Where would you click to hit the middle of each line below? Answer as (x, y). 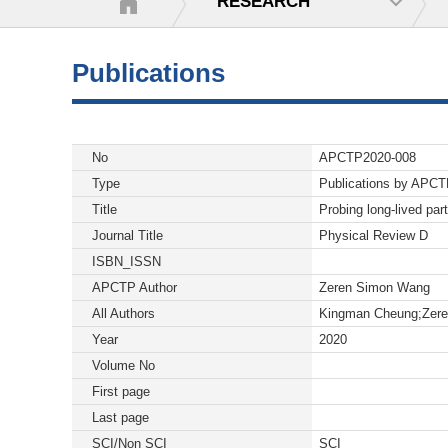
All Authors (123, 313)
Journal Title (127, 235)
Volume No (123, 365)
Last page (120, 417)
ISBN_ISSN (126, 261)
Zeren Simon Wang (374, 287)
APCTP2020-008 (367, 157)
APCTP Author (134, 287)
